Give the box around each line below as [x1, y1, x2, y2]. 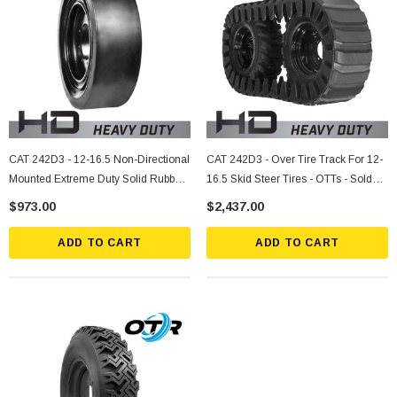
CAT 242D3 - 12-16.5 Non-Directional [9, 153, 190, 166]
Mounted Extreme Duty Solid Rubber [9, 173, 184, 185]
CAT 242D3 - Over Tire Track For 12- [206, 153, 383, 166]
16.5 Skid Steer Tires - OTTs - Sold [206, 173, 372, 185]
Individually [206, 192, 261, 205]
